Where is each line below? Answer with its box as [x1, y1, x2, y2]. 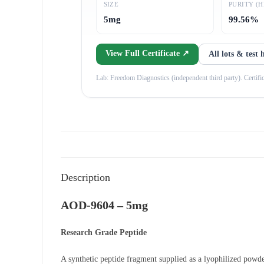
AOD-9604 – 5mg [61, 199, 148, 212]
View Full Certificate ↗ [105, 49, 189, 58]
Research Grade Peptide [61, 228, 147, 237]
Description [61, 171, 110, 183]
